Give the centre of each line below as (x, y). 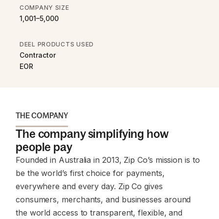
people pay (44, 147)
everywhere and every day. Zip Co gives (89, 186)
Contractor (38, 55)
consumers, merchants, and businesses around (103, 199)
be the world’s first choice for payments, (90, 173)
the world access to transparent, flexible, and (99, 213)
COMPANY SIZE (44, 8)
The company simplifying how (92, 134)
